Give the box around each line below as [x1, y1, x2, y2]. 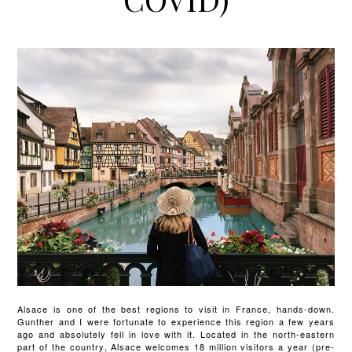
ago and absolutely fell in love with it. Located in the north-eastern [17, 327, 335, 340]
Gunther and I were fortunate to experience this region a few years [17, 314, 335, 328]
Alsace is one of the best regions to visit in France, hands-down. [17, 302, 335, 315]
